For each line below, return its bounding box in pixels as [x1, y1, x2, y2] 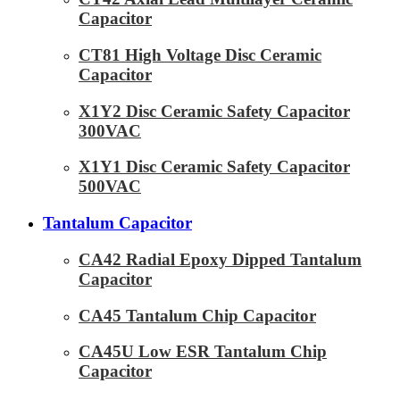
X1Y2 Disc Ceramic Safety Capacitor [79, 101, 350, 121]
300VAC [79, 121, 141, 140]
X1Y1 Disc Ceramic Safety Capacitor [79, 157, 350, 177]
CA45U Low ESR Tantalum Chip [79, 342, 327, 362]
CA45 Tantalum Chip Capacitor [79, 305, 316, 325]
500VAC [79, 177, 141, 196]
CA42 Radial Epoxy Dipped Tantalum [79, 249, 362, 269]
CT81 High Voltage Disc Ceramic [79, 45, 321, 64]
